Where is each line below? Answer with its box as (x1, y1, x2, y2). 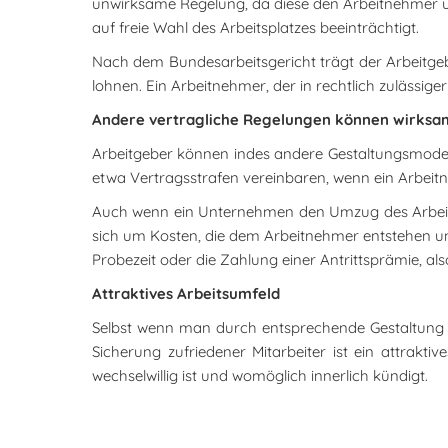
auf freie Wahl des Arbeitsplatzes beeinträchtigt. (92, 18, 419, 37)
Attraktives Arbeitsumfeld (92, 284, 280, 303)
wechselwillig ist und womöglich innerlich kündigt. (92, 366, 428, 385)
